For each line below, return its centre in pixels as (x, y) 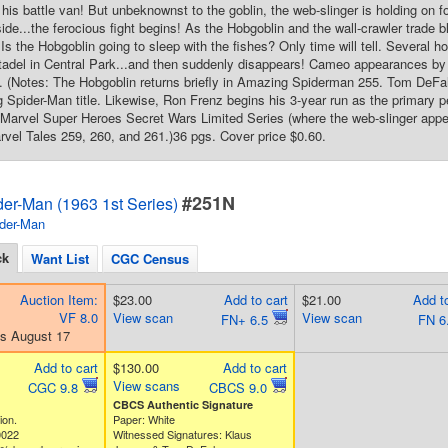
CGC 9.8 (54, 387)
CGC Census (150, 258)
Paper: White (143, 419)
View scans (146, 385)
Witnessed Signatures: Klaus (182, 434)
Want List (60, 258)
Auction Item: (58, 299)
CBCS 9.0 (239, 387)
